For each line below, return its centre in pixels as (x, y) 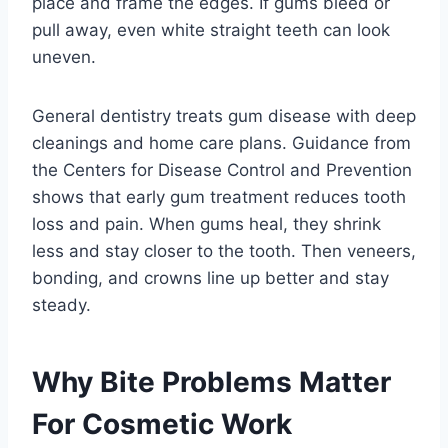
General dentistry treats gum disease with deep (224, 116)
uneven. (64, 57)
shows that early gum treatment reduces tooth (219, 197)
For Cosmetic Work (162, 424)
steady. (61, 305)
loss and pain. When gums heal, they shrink (206, 224)
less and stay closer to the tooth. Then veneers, (224, 251)
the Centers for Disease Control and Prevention (222, 170)
